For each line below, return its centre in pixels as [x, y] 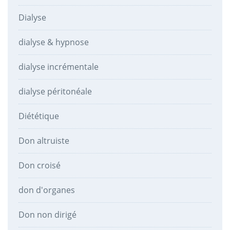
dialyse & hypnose [53, 42]
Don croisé [39, 165]
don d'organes [46, 190]
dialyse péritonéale [55, 91]
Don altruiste [44, 140]
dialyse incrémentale [58, 66]
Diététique [39, 116]
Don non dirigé [47, 214]
